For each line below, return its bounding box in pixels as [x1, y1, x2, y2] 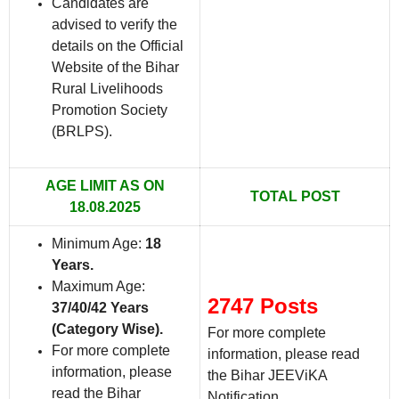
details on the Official [52, 37, 183, 53]
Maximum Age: [52, 278, 145, 294]
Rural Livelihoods [52, 80, 163, 96]
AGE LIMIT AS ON [45, 177, 165, 193]
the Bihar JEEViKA [208, 367, 327, 383]
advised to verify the [52, 16, 177, 32]
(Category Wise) [52, 321, 159, 337]
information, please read [208, 346, 360, 362]
